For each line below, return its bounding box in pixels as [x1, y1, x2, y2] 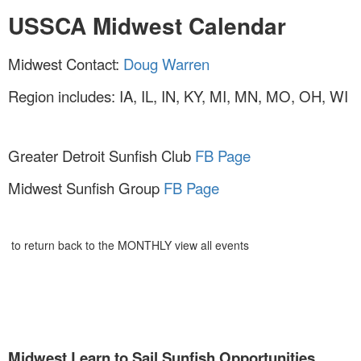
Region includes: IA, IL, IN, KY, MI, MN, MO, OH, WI [8, 85, 348, 107]
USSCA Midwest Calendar [8, 9, 286, 43]
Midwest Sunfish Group [8, 177, 164, 199]
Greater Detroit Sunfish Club [8, 145, 195, 167]
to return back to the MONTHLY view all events [8, 237, 249, 254]
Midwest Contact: [8, 53, 123, 75]
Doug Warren [123, 53, 210, 75]
